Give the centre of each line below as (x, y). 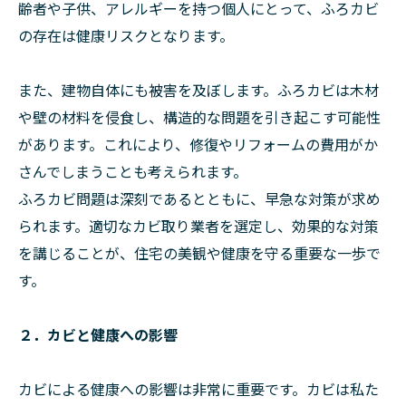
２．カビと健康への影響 (98, 335)
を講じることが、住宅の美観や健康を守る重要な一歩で (199, 253)
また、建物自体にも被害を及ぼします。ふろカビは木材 (198, 90)
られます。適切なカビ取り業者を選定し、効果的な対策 (198, 226)
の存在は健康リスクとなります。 (126, 36)
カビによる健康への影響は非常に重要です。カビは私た (198, 389)
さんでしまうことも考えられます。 (133, 172)
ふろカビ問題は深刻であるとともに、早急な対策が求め (199, 199)
